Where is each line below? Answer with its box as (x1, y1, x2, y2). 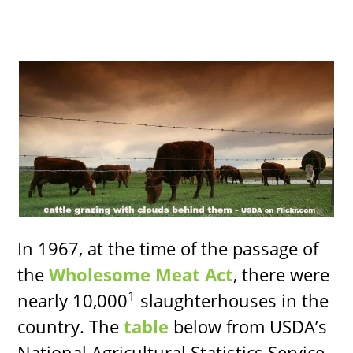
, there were (233, 262, 330, 287)
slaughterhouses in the (136, 288, 329, 313)
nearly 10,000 (17, 288, 128, 313)
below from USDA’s (169, 314, 328, 339)
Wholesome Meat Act (49, 262, 234, 287)
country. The (17, 314, 124, 339)
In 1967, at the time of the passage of (17, 236, 319, 261)
